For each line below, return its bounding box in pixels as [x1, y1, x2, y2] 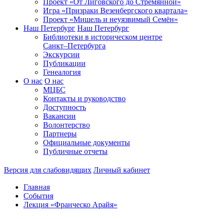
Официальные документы [43, 138, 130, 147]
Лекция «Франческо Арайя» [23, 200, 117, 209]
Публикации [43, 59, 86, 67]
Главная [23, 183, 50, 191]
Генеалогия [43, 68, 81, 76]
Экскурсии [43, 50, 80, 59]
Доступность [43, 103, 86, 111]
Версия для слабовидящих [4, 166, 91, 174]
